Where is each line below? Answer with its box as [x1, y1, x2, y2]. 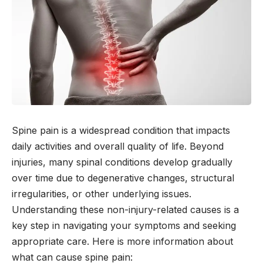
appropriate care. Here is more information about [12, 235, 233, 247]
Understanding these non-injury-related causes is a [12, 204, 239, 215]
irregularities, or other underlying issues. [12, 188, 191, 200]
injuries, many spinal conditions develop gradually [12, 156, 232, 168]
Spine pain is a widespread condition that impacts [12, 124, 230, 136]
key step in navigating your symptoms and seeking [12, 220, 236, 231]
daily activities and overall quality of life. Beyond [12, 140, 224, 152]
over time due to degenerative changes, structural [12, 172, 234, 184]
